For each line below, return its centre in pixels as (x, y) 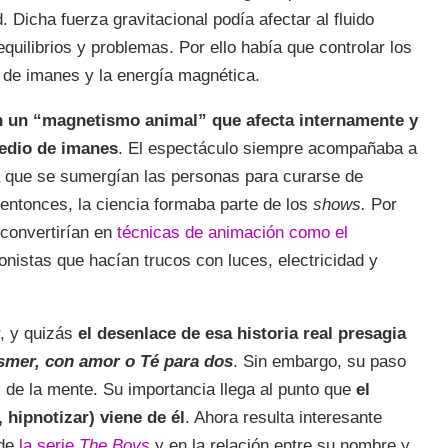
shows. (342, 204)
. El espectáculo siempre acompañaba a (267, 148)
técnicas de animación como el (232, 232)
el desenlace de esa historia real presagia (242, 333)
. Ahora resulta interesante (283, 417)
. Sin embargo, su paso (319, 361)
